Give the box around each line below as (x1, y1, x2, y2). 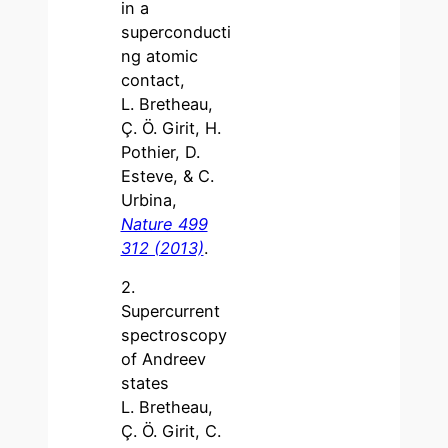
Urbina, (120, 190, 177, 211)
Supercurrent (120, 301, 220, 322)
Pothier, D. (120, 142, 200, 163)
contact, (120, 70, 185, 91)
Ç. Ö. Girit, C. (120, 421, 221, 442)
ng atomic (120, 46, 198, 67)
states (120, 373, 169, 394)
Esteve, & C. (120, 166, 214, 187)
